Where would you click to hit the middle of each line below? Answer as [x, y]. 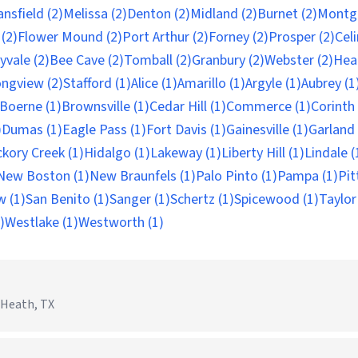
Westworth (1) [121, 223]
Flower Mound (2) [70, 37]
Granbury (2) [228, 60]
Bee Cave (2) [87, 60]
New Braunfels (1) [143, 176]
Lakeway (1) [186, 153]
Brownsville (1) [105, 107]
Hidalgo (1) [117, 153]
